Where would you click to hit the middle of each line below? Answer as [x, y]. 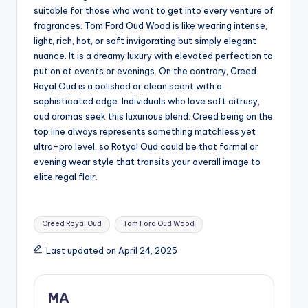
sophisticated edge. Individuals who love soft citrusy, [147, 101]
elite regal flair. [66, 176]
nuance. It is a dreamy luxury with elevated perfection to [153, 55]
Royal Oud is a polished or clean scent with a [128, 86]
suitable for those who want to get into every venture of [154, 10]
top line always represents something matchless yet [145, 131]
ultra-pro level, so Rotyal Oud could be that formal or [146, 146]
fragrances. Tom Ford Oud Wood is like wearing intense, [151, 25]
